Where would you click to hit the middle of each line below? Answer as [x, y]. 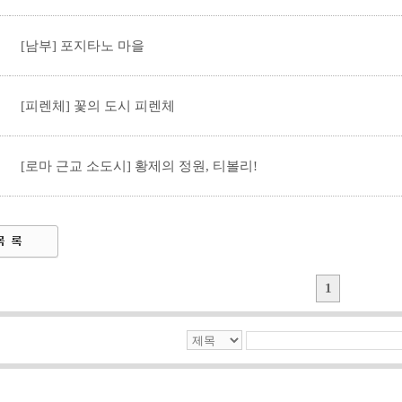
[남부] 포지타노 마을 [83, 46]
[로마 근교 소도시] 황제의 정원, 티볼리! [139, 166]
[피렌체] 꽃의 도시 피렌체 [98, 106]
